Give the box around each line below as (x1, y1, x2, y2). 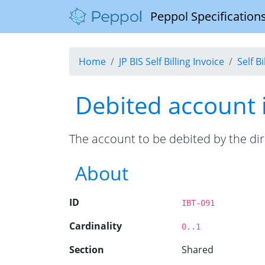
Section (69, 243, 104, 256)
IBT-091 (182, 198, 215, 208)
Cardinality (69, 219, 122, 232)
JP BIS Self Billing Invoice (119, 55, 224, 68)
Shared (182, 243, 214, 256)
